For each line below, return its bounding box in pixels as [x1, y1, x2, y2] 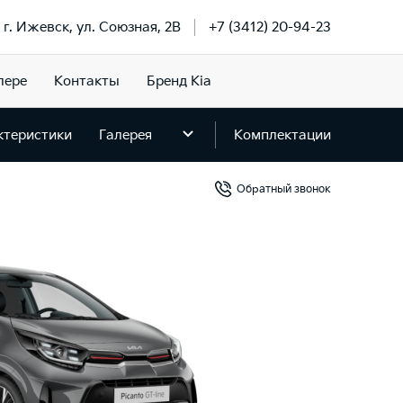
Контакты [53, 72, 120, 90]
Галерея [99, 126, 152, 144]
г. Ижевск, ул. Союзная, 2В [4, 18, 181, 36]
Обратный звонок [237, 182, 331, 196]
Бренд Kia [146, 72, 211, 90]
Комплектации [234, 126, 331, 144]
